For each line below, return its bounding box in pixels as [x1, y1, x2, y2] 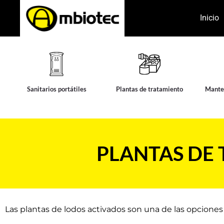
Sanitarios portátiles [26, 84, 86, 93]
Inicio [199, 13, 219, 23]
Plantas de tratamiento [116, 84, 183, 93]
